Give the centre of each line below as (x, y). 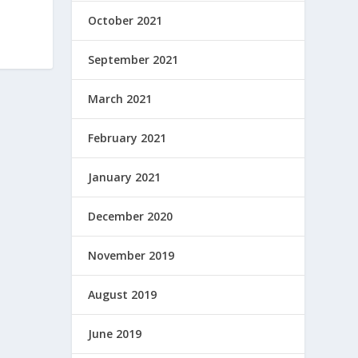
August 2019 (123, 294)
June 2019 (115, 334)
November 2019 (131, 255)
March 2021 (120, 99)
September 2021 (133, 60)
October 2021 (125, 20)
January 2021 (125, 177)
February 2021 (127, 138)
